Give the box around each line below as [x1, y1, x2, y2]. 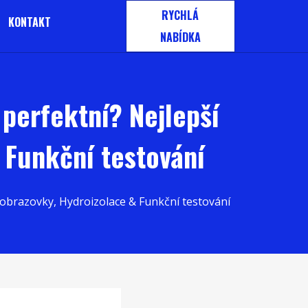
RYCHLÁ [162, 7, 199, 23]
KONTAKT [8, 14, 51, 30]
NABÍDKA [159, 29, 201, 45]
